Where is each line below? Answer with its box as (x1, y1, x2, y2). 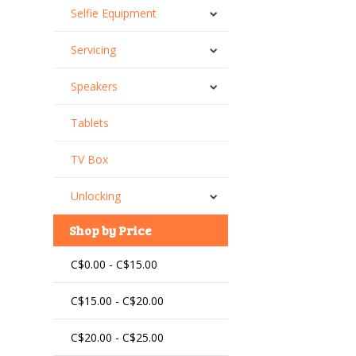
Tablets (71, 115, 110, 130)
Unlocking (71, 188, 122, 203)
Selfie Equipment (71, 6, 157, 21)
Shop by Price (69, 222, 153, 238)
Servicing (71, 42, 117, 57)
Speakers (71, 79, 118, 94)
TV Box (71, 152, 109, 167)
